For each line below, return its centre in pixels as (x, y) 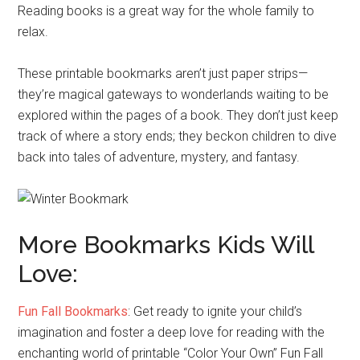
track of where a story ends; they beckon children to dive (178, 136)
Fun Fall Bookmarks (73, 311)
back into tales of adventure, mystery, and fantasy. (159, 157)
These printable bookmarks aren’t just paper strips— (163, 73)
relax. (33, 31)
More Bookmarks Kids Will (166, 244)
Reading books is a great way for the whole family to (166, 10)
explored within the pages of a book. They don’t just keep (178, 115)
